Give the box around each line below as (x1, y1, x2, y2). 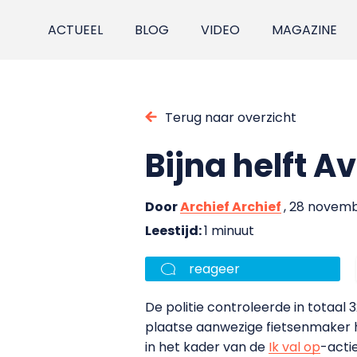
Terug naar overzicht (165, 108, 296, 127)
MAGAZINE (272, 21, 338, 39)
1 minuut (204, 221, 254, 240)
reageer (189, 259, 240, 278)
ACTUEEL (48, 21, 104, 39)
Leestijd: (145, 221, 204, 240)
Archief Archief (180, 197, 281, 216)
